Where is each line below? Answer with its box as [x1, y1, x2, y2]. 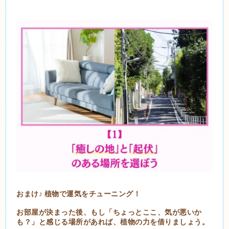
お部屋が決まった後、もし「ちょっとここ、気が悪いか [16, 207, 202, 216]
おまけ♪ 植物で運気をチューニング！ [16, 189, 141, 198]
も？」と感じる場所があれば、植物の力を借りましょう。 [16, 217, 210, 226]
